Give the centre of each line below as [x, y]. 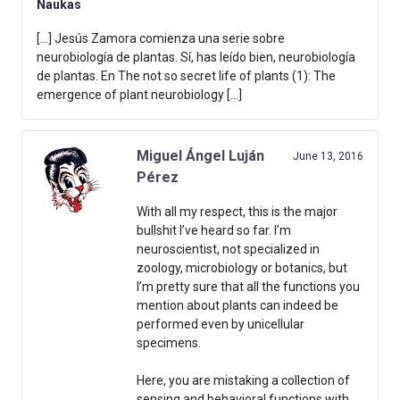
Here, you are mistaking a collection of [243, 381]
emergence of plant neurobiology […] [139, 95]
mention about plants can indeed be [237, 306]
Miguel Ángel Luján [200, 156]
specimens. [169, 343]
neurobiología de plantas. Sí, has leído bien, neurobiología [196, 58]
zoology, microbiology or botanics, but [242, 268]
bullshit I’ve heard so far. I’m [214, 231]
